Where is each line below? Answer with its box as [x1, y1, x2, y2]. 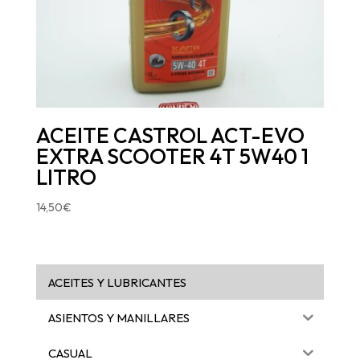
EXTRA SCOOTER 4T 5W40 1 [35, 143, 309, 170]
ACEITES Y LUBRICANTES [47, 274, 186, 290]
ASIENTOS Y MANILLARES [47, 309, 190, 325]
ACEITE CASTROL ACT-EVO [35, 122, 305, 149]
